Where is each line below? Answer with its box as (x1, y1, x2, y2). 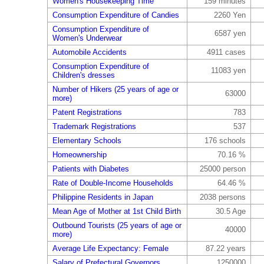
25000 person (199, 164, 246, 173)
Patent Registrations (52, 108, 122, 117)
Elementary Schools (52, 136, 121, 145)
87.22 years (205, 244, 246, 253)
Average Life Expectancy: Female (52, 244, 169, 253)
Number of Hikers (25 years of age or (52, 85, 179, 94)
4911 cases (206, 48, 246, 57)
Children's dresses (52, 71, 115, 80)
